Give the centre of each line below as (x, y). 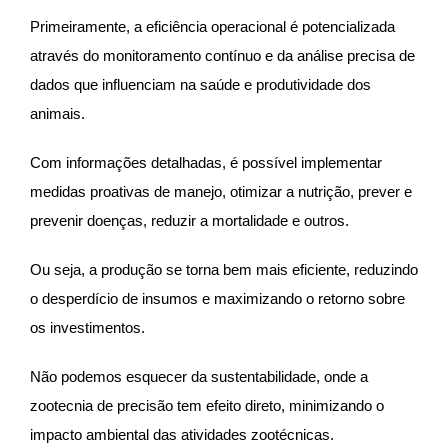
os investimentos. (89, 328)
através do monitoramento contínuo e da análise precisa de (222, 56)
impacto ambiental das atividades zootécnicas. (184, 435)
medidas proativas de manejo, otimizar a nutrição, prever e (221, 192)
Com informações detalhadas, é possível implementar (206, 163)
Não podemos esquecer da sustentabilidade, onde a (199, 377)
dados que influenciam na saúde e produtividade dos (200, 85)
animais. (59, 114)
